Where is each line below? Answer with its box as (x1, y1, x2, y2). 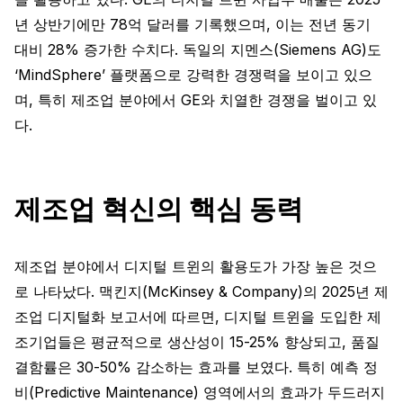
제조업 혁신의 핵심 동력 (14, 193, 303, 225)
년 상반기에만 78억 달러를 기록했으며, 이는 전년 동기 (14, 15, 371, 33)
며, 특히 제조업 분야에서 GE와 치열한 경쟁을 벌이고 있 (14, 91, 377, 109)
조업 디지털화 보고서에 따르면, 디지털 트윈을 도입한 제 (14, 308, 381, 326)
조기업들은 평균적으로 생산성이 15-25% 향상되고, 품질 (14, 333, 380, 351)
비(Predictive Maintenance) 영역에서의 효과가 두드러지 (14, 383, 385, 401)
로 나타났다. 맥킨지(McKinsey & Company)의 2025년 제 (14, 282, 389, 300)
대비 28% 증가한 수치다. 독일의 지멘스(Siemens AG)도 (14, 40, 381, 58)
